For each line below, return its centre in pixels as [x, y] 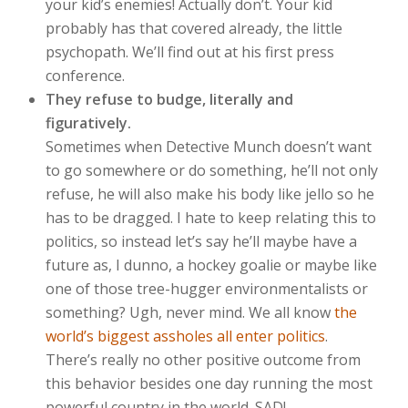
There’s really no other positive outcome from [203, 360]
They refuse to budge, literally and [169, 99]
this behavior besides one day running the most [209, 383]
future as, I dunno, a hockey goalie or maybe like [211, 265]
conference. [85, 76]
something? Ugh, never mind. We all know [190, 312]
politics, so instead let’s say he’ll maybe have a [201, 241]
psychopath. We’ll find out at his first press [190, 52]
